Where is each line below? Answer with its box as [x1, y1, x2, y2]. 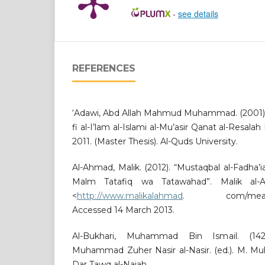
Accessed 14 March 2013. [72, 205, 174, 216]
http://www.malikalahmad [77, 190, 183, 202]
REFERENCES [72, 63, 135, 75]
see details [177, 8, 218, 20]
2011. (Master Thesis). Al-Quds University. [72, 136, 238, 147]
